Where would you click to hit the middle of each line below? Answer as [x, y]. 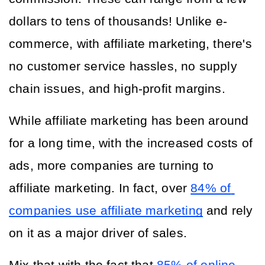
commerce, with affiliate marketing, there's [130, 44]
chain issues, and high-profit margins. [117, 89]
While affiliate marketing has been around [129, 121]
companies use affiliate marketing [106, 211]
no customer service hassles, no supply [123, 66]
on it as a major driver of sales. [100, 233]
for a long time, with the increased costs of [131, 143]
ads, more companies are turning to [112, 166]
